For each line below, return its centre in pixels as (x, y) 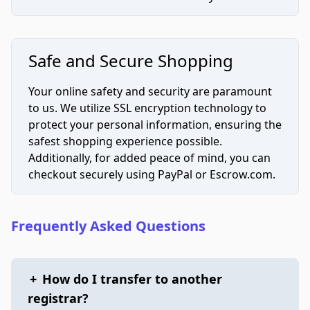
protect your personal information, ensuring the (155, 125)
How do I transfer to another (132, 279)
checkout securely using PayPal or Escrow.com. (152, 174)
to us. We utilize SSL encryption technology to (147, 108)
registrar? (58, 298)
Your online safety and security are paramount (150, 91)
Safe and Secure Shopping (131, 61)
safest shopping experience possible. (125, 141)
